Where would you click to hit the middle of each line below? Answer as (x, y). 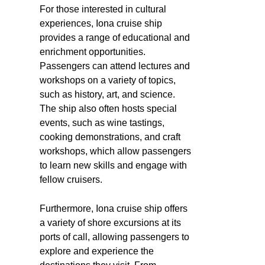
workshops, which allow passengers (115, 151)
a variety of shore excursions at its (110, 222)
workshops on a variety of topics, (108, 80)
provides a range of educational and (115, 37)
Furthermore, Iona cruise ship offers (114, 208)
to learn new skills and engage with (113, 165)
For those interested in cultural (103, 9)
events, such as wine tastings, (102, 122)
